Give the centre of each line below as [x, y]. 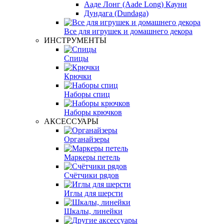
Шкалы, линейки [93, 211]
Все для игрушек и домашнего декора [128, 31]
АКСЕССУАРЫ [71, 121]
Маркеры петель [92, 157]
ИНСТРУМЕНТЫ [75, 40]
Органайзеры [87, 139]
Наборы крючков [93, 112]
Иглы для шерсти [93, 193]
